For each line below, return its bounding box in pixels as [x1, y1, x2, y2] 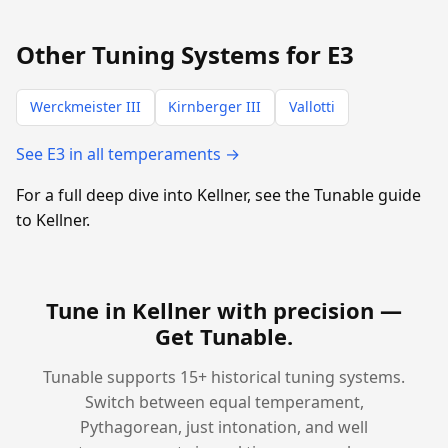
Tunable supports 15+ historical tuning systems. [43, 365, 405, 388]
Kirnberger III [168, 97, 262, 117]
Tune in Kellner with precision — [46, 294, 402, 325]
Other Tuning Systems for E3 [16, 38, 354, 72]
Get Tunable [155, 320, 287, 351]
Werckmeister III [29, 97, 141, 117]
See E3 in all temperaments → [16, 142, 240, 165]
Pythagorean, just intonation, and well [80, 415, 368, 438]
